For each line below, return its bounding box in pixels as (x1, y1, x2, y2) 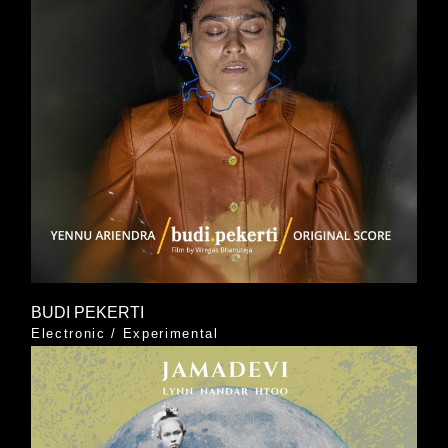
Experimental (122, 326, 219, 342)
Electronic (30, 326, 106, 342)
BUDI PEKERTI (30, 304, 144, 322)
